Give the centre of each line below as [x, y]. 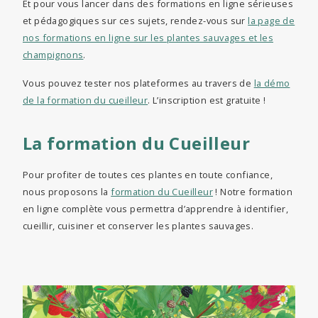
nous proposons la [67, 192]
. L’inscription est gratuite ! [207, 100]
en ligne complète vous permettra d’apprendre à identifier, [156, 209]
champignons [53, 55]
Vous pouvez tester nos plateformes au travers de [138, 83]
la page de [272, 21]
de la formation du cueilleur [86, 100]
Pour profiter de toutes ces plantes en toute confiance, [148, 175]
